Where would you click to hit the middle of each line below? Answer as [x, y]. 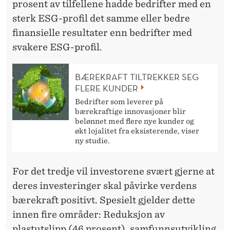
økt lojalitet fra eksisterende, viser [137, 131]
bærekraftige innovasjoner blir [130, 111]
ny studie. [92, 140]
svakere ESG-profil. [57, 47]
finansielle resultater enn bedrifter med [102, 33]
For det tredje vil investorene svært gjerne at [113, 171]
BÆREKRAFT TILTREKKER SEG [137, 76]
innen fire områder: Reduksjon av [89, 214]
